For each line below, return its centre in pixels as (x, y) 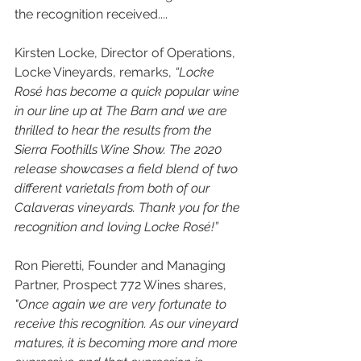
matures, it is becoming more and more (128, 343)
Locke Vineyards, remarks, (93, 73)
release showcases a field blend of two (128, 169)
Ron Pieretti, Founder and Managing (122, 266)
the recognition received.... (91, 15)
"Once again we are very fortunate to (122, 305)
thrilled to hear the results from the (115, 131)
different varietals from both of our (114, 189)
